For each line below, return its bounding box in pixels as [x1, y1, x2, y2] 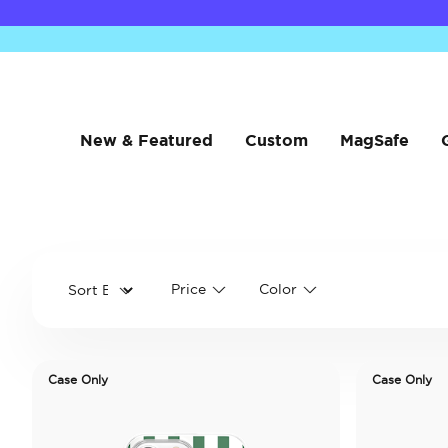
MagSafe [339, 131, 409, 149]
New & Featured [79, 131, 213, 149]
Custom [244, 131, 308, 149]
